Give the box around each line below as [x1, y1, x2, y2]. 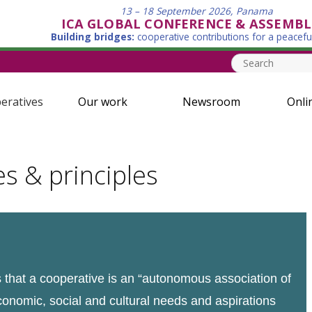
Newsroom [182, 94, 240, 109]
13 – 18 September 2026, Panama [120, 4, 273, 17]
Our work [77, 94, 127, 109]
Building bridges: [51, 30, 134, 43]
